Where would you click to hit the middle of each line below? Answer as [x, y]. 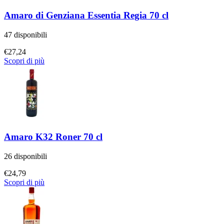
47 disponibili [25, 34]
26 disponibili [25, 156]
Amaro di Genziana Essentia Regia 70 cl [86, 15]
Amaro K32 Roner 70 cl [53, 137]
